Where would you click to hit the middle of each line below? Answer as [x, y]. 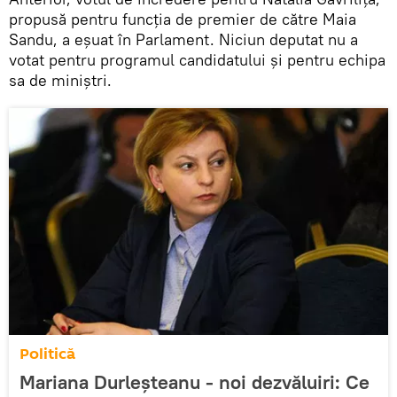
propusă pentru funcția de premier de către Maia [183, 19]
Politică [47, 354]
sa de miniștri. [60, 81]
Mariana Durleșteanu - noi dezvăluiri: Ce [195, 382]
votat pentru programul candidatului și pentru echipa [197, 60]
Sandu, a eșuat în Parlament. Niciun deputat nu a [183, 40]
